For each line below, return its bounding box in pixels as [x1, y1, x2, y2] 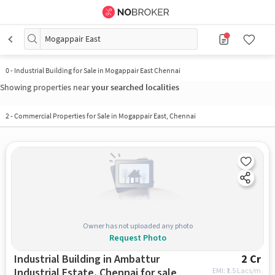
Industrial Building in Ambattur [14, 252, 160, 267]
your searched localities [91, 81, 179, 93]
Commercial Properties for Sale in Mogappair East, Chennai [14, 111, 196, 121]
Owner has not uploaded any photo [82, 220, 193, 231]
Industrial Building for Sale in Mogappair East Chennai [14, 66, 180, 75]
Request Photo [109, 231, 166, 244]
